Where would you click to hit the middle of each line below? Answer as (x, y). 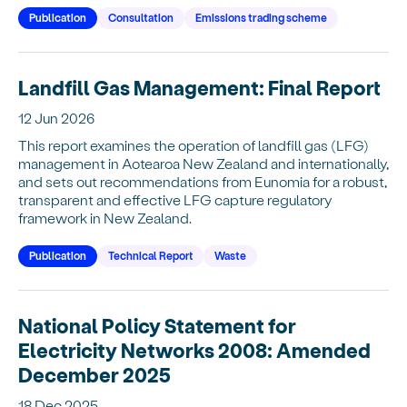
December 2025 (94, 374)
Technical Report (150, 255)
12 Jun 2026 (56, 117)
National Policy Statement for (157, 325)
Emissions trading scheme (261, 17)
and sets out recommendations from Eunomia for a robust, (203, 181)
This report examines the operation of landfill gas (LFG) (194, 144)
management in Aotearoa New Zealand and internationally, (203, 163)
